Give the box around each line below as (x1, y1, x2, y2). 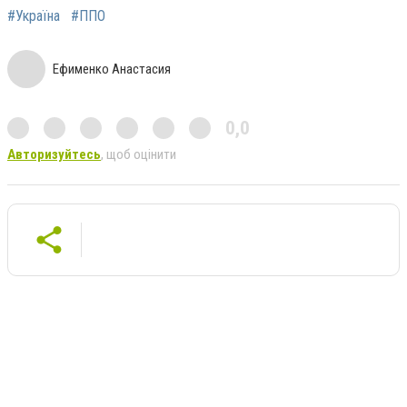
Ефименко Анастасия (53, 61, 171, 78)
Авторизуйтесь (7, 146, 101, 164)
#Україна (7, 7, 60, 25)
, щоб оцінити (101, 146, 176, 164)
